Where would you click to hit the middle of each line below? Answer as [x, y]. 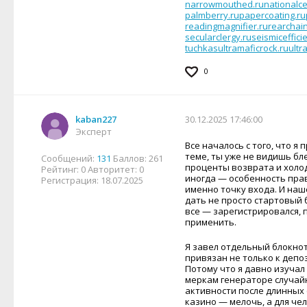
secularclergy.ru [218, 37]
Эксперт [94, 132]
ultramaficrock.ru [253, 48]
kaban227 [96, 119]
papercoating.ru [272, 15]
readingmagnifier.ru [226, 26]
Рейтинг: [61, 169]
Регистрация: [71, 180]
